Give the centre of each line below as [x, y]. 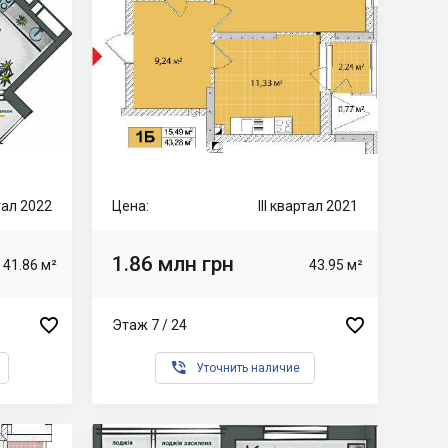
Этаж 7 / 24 [149, 324]
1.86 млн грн [173, 263]
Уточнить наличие [248, 368]
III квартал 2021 [308, 206]
